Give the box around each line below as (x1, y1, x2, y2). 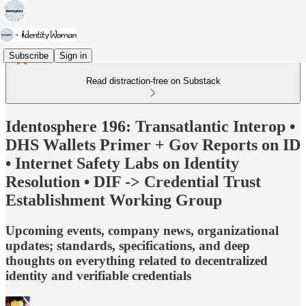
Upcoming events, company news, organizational (5, 223, 279, 238)
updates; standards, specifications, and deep (5, 238, 250, 253)
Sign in (59, 50, 87, 61)
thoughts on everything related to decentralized (5, 253, 268, 268)
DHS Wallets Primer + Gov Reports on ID (5, 135, 301, 154)
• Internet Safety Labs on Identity (5, 154, 239, 172)
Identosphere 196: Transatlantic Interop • (5, 117, 295, 135)
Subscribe (9, 50, 48, 61)
